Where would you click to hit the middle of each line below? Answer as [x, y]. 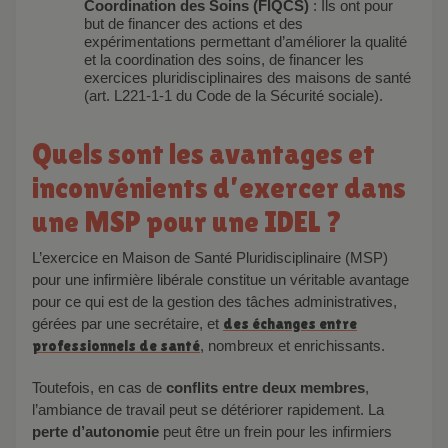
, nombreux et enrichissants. [292, 345]
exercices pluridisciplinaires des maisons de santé [247, 77]
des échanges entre [290, 323]
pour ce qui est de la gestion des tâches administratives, [214, 301]
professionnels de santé [116, 345]
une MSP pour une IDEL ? [187, 221]
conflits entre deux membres [265, 387]
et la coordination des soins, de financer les [224, 59]
